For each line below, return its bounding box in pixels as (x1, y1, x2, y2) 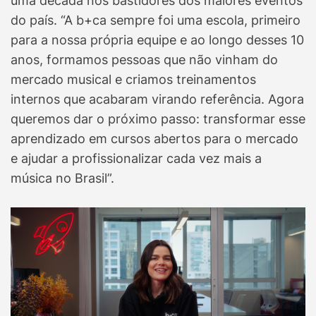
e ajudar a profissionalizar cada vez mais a (11, 151, 262, 166)
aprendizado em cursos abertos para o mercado (11, 131, 298, 147)
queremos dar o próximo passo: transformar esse (11, 111, 305, 127)
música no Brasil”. (11, 171, 114, 186)
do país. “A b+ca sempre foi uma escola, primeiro (11, 13, 300, 28)
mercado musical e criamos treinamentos (11, 72, 256, 87)
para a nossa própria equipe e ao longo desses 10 (11, 32, 304, 48)
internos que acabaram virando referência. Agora (11, 92, 304, 107)
